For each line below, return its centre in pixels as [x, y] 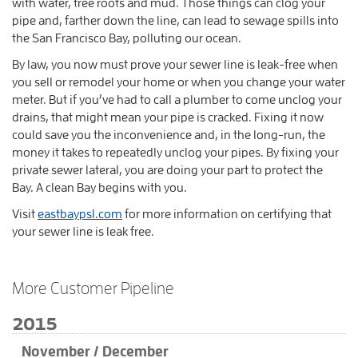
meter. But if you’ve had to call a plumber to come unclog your [177, 99]
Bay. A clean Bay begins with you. [99, 187]
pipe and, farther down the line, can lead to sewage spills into [175, 20]
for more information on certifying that [227, 214]
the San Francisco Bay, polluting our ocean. [127, 38]
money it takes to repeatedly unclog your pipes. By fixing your [175, 152]
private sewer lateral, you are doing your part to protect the [167, 170]
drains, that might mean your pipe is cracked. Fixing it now [168, 117]
